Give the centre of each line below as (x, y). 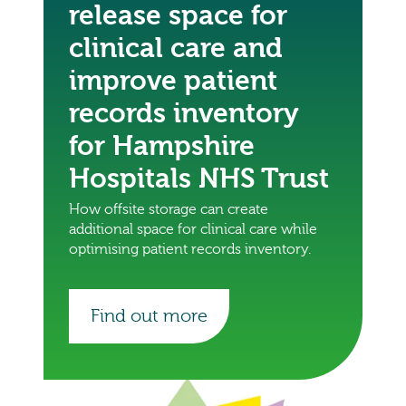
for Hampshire (162, 146)
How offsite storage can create (169, 209)
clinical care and (176, 48)
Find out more (149, 315)
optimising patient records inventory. (190, 249)
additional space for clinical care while (193, 229)
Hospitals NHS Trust (199, 179)
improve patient (173, 81)
